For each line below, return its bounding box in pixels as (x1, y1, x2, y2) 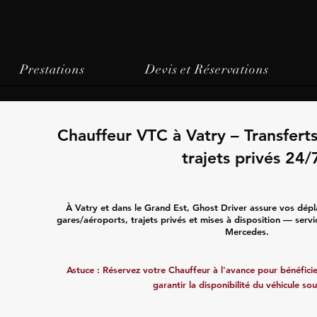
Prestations (20, 62, 85, 77)
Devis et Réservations (144, 62, 269, 77)
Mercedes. (224, 226, 269, 237)
